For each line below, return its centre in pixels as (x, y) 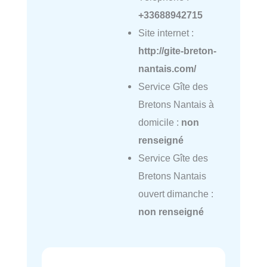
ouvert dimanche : (176, 194)
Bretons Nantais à (176, 105)
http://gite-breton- (177, 51)
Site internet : (166, 33)
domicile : (159, 122)
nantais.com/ (167, 69)
